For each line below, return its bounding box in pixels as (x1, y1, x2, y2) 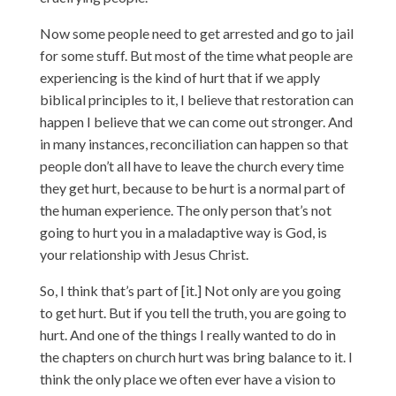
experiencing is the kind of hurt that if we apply (39, 68, 320, 86)
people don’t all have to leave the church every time (39, 156, 344, 174)
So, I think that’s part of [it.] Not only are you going (39, 281, 341, 299)
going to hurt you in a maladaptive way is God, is (39, 223, 327, 240)
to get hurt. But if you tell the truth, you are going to (39, 303, 346, 321)
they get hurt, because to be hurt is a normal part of (39, 179, 346, 196)
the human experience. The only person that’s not (39, 201, 331, 218)
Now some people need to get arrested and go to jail (39, 24, 354, 42)
